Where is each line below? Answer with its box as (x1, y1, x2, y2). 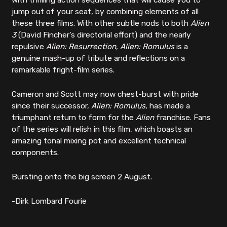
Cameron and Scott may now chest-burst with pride (12, 90, 199, 99)
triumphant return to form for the (12, 113, 136, 123)
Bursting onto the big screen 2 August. (12, 172, 153, 182)
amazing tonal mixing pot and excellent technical (12, 136, 186, 146)
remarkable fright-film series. (12, 65, 115, 75)
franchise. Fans (154, 113, 211, 123)
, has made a (145, 101, 191, 111)
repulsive (12, 42, 47, 52)
